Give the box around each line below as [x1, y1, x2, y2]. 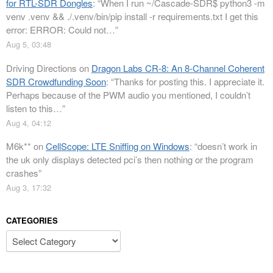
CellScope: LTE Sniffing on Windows [46, 140, 190, 153]
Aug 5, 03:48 [6, 38, 51, 51]
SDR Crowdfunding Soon [6, 74, 106, 88]
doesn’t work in [197, 140, 257, 153]
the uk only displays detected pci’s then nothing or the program [6, 153, 253, 166]
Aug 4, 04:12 [6, 116, 51, 129]
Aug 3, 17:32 [6, 182, 51, 194]
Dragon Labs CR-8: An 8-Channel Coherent [91, 61, 264, 74]
